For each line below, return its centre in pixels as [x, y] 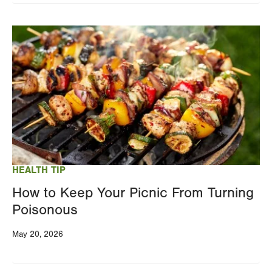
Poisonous [45, 209]
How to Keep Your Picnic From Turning [133, 192]
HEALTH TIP [39, 170]
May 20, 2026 [38, 234]
